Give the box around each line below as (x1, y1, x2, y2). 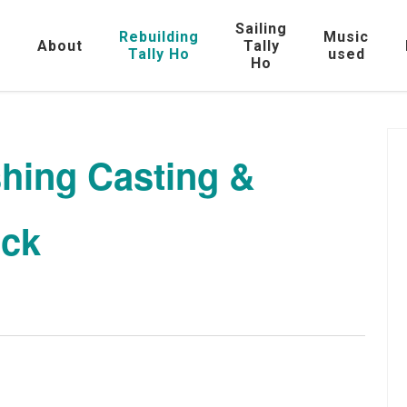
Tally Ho (128, 45, 190, 63)
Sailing (235, 19, 287, 37)
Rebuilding (119, 28, 199, 45)
